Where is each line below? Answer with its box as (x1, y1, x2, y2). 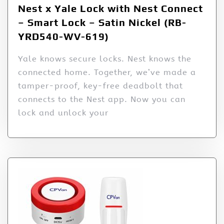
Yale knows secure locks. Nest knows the (18, 53, 191, 63)
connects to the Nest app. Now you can (18, 94, 185, 104)
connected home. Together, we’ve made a (18, 67, 196, 77)
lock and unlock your (18, 107, 108, 117)
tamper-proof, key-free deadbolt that (18, 80, 183, 90)
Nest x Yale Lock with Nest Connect (18, 2, 203, 14)
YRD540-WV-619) (18, 30, 109, 42)
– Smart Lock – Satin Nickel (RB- (18, 16, 186, 28)
